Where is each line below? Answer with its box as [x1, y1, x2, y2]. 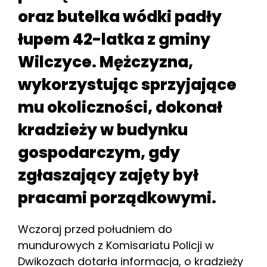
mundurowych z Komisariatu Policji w [18, 237, 214, 253]
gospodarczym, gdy [18, 141, 180, 163]
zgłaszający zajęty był [18, 164, 198, 186]
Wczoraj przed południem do [18, 221, 172, 237]
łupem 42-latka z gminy [18, 28, 210, 50]
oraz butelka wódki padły [18, 5, 222, 27]
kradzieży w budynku [18, 119, 188, 141]
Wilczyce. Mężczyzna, [18, 51, 193, 73]
